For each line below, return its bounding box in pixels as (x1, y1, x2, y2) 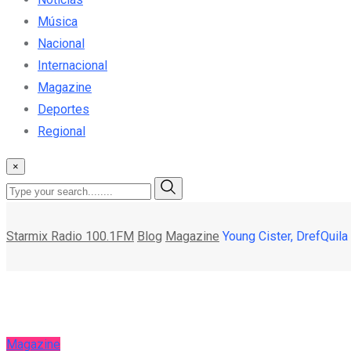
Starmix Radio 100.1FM (6, 228, 134, 244)
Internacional (38, 57, 107, 73)
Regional (38, 123, 85, 139)
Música (38, 13, 78, 29)
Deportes (38, 101, 89, 117)
